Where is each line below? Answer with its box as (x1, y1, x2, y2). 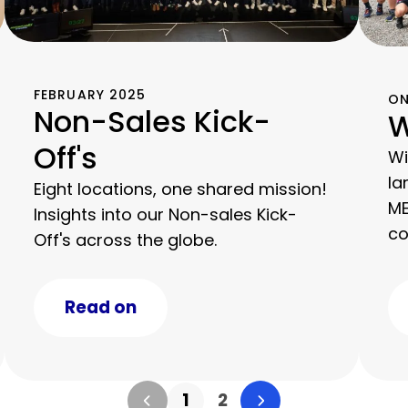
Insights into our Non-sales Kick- (33, 202, 297, 226)
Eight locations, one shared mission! (33, 177, 327, 200)
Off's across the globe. (33, 228, 217, 251)
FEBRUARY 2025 (33, 85, 147, 104)
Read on (64, 294, 137, 320)
